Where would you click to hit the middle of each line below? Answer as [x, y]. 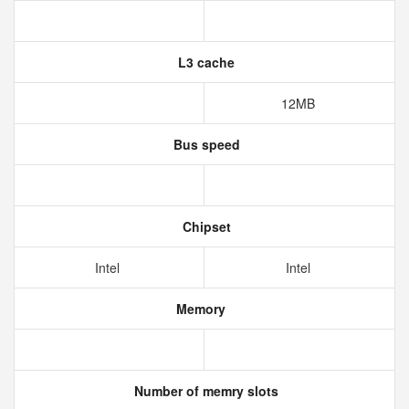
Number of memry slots [204, 391]
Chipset [204, 226]
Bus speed [204, 144]
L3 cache [204, 62]
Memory [199, 309]
